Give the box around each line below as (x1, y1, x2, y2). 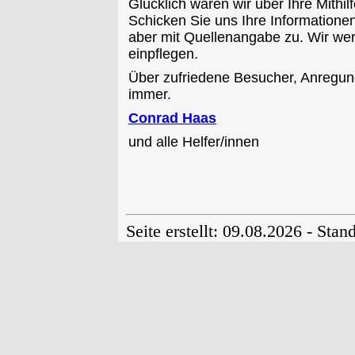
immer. (128, 86, 171, 102)
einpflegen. (128, 46, 198, 62)
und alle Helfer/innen (128, 134, 259, 150)
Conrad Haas (128, 110, 216, 126)
